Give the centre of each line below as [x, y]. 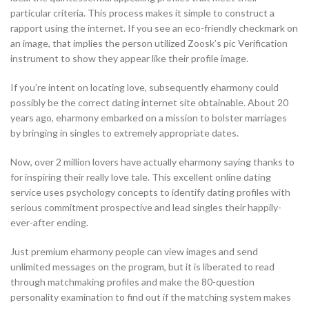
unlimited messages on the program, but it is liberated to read [142, 267]
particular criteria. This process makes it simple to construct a [142, 13]
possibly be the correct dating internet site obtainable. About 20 [149, 103]
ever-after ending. [49, 223]
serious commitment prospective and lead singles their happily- [146, 208]
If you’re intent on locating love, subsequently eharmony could [144, 88]
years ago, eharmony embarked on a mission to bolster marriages [149, 118]
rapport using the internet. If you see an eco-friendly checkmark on [154, 28]
